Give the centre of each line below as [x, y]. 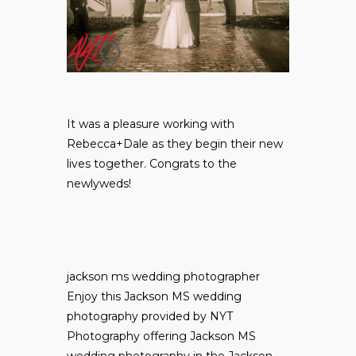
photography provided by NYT [150, 317]
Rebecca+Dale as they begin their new [175, 144]
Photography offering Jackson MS [161, 337]
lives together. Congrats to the [152, 164]
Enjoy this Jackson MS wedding [154, 297]
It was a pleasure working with [151, 124]
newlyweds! [99, 184]
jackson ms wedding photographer [163, 277]
